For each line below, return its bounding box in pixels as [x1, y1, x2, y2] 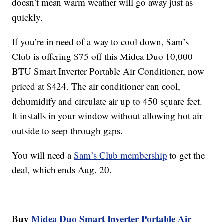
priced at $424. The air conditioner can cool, [12, 80, 181, 93]
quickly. [12, 11, 43, 24]
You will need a [12, 149, 74, 162]
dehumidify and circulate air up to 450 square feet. [12, 95, 203, 108]
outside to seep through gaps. [12, 124, 123, 137]
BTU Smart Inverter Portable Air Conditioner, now [12, 65, 205, 78]
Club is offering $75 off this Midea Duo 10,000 [12, 50, 193, 63]
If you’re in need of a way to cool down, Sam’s [12, 35, 189, 48]
